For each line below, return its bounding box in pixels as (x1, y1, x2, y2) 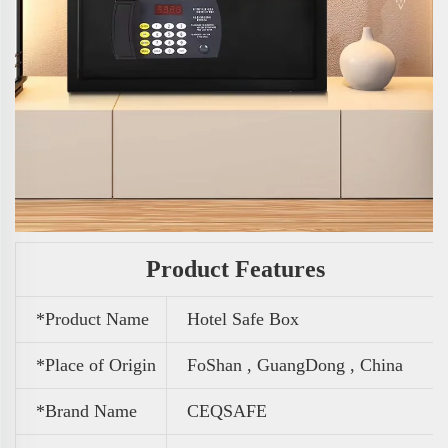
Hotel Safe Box (187, 308, 299, 329)
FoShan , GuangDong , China (187, 354, 403, 375)
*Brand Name (36, 400, 137, 421)
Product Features (145, 255, 325, 282)
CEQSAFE (187, 400, 267, 421)
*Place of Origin (36, 354, 156, 375)
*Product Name (36, 308, 149, 329)
